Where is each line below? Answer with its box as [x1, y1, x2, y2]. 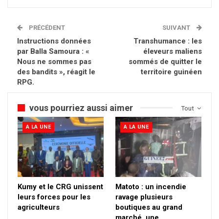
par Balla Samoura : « [17, 46, 89, 56]
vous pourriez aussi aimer [29, 102, 133, 113]
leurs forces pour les [18, 192, 90, 201]
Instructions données [17, 36, 91, 45]
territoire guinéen [141, 67, 202, 76]
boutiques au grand [115, 202, 182, 212]
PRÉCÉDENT [27, 23, 65, 31]
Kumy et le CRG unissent [18, 182, 103, 191]
